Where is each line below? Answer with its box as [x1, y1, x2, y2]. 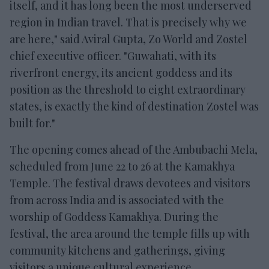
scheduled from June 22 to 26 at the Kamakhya [10, 159, 235, 174]
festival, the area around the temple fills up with [10, 226, 250, 241]
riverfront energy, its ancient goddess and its [10, 65, 232, 80]
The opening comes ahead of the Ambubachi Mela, [10, 142, 258, 157]
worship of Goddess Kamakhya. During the [10, 209, 219, 224]
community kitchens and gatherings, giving [10, 243, 225, 258]
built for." [10, 115, 55, 130]
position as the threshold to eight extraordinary [10, 82, 246, 97]
